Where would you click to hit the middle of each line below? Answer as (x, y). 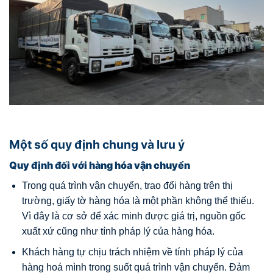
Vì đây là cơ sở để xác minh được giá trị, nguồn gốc (133, 216)
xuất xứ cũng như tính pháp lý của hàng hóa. (118, 231)
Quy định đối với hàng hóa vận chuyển (100, 165)
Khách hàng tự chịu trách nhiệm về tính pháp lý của (132, 252)
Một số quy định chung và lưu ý (97, 145)
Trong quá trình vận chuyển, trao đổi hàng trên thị (127, 185)
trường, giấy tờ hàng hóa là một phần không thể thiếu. (138, 200)
